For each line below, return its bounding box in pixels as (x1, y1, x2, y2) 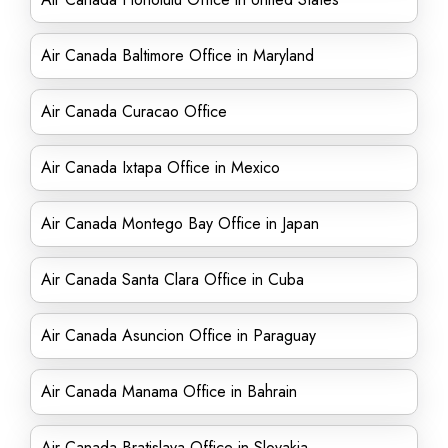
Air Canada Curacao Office (41, 100, 227, 123)
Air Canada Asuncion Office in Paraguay (41, 324, 316, 347)
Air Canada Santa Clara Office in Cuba (41, 268, 304, 291)
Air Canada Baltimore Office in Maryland (41, 44, 314, 67)
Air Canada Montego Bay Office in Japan (41, 212, 319, 235)
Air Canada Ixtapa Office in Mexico (41, 156, 280, 179)
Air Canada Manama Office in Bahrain (41, 380, 297, 403)
